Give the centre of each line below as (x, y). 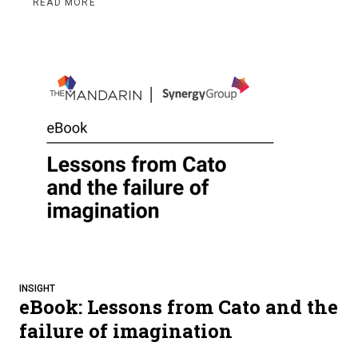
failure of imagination (126, 331)
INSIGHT (37, 289)
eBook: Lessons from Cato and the (179, 307)
